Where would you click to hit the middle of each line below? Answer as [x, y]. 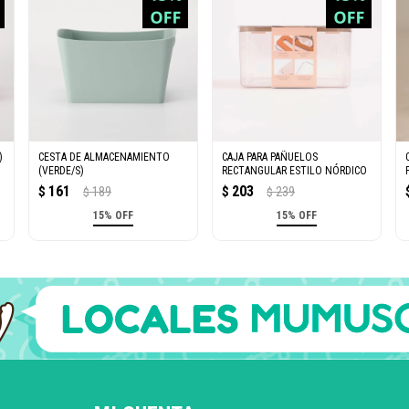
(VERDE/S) [61, 170]
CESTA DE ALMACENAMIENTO [104, 157]
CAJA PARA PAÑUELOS [269, 157]
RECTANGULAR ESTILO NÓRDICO [294, 170]
